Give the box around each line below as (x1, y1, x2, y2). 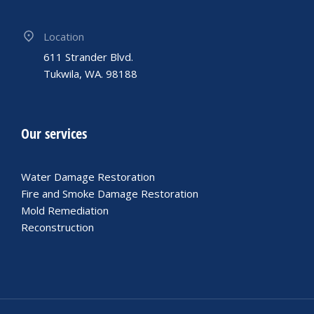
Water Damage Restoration (21, 170, 155, 184)
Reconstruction (21, 220, 94, 235)
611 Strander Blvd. (43, 50, 133, 64)
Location (43, 29, 84, 44)
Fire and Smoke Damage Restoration (21, 186, 198, 201)
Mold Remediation (21, 203, 109, 218)
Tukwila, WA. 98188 (43, 67, 137, 81)
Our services (21, 124, 87, 144)
